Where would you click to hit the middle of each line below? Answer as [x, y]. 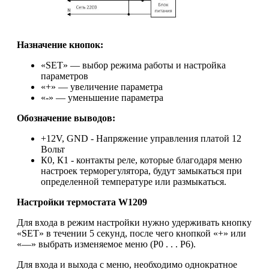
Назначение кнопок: [60, 45]
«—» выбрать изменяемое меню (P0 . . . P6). [106, 244]
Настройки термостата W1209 [82, 202]
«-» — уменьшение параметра [102, 98]
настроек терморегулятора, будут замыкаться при [141, 171]
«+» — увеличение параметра [102, 87]
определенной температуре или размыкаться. [134, 182]
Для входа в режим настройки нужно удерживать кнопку [134, 223]
